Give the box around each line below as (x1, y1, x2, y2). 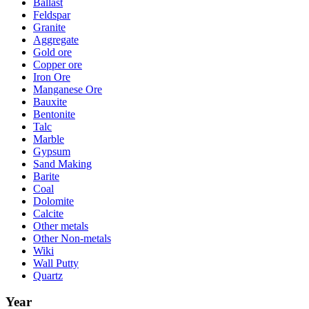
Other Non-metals (33, 232, 111, 244)
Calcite (33, 207, 63, 219)
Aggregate (33, 33, 79, 46)
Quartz (33, 269, 63, 281)
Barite (33, 170, 59, 182)
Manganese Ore (33, 83, 102, 95)
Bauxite (33, 95, 67, 108)
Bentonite (33, 108, 75, 120)
